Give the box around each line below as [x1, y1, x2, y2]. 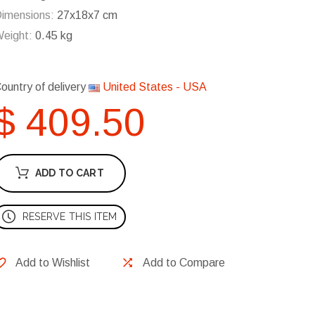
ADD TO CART [34, 167, 104, 179]
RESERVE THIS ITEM [22, 211, 117, 223]
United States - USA [100, 81, 207, 94]
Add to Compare [143, 257, 225, 269]
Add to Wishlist [15, 257, 90, 269]
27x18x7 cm [54, 9, 117, 22]
